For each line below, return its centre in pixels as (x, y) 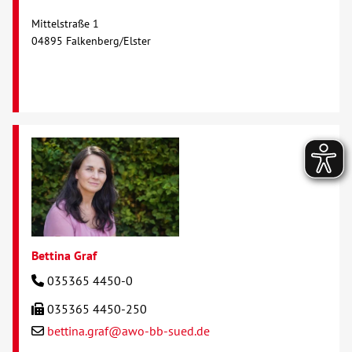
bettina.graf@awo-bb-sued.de (128, 330)
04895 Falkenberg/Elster (91, 41)
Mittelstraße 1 (65, 24)
